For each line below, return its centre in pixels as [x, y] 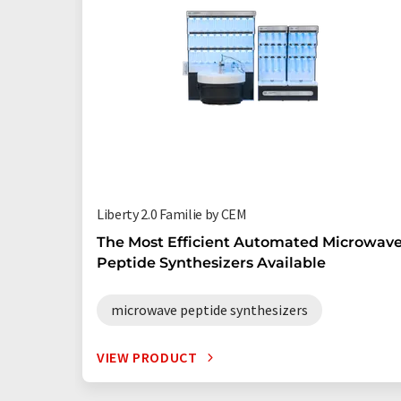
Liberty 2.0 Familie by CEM [172, 214]
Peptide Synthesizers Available [211, 263]
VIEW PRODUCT [147, 357]
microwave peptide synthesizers [209, 310]
